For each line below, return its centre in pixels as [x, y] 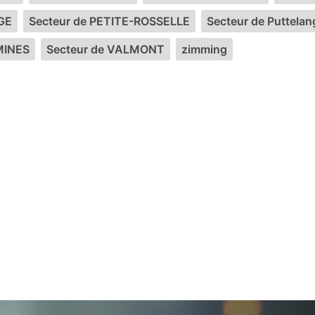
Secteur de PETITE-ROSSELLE [109, 21]
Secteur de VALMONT [105, 49]
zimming [204, 49]
